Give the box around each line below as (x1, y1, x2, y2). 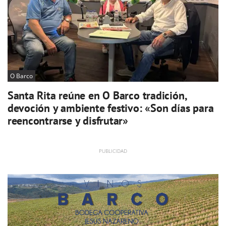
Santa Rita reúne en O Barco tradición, (7, 88, 187, 102)
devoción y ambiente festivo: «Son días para (7, 100, 214, 115)
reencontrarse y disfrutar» (7, 113, 129, 128)
